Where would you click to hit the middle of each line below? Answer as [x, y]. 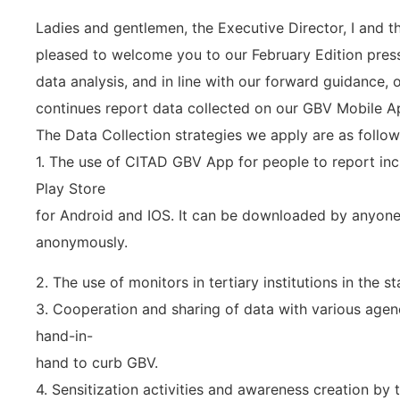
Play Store [71, 189]
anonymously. [82, 242]
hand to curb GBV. [97, 362]
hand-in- [64, 335]
